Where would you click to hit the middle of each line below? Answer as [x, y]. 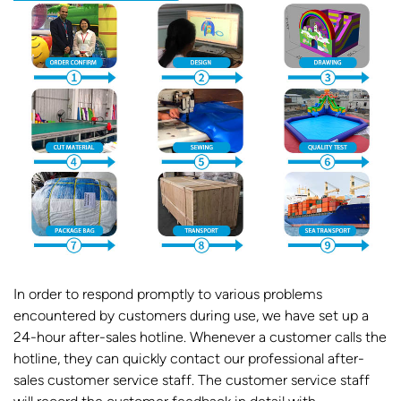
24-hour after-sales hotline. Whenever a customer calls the [200, 337]
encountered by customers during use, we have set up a [191, 315]
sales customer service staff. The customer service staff [192, 380]
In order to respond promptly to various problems [168, 294]
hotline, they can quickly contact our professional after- [189, 358]
